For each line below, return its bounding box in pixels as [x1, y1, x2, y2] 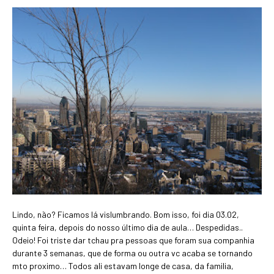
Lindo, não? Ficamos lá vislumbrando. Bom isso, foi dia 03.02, [12, 209, 239, 220]
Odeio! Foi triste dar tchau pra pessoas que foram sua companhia [12, 235, 254, 246]
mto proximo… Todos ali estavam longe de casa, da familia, [12, 261, 234, 272]
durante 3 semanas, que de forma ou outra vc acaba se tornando [12, 248, 253, 259]
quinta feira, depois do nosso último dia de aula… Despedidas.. [12, 222, 243, 233]
